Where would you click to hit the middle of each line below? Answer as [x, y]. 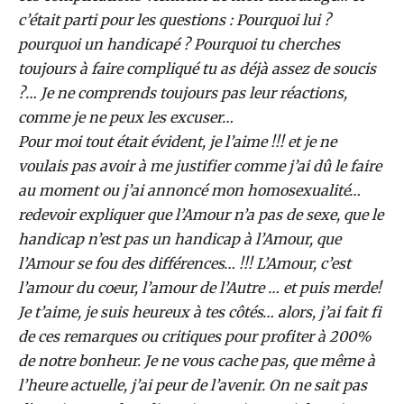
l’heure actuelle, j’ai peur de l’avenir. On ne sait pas [193, 385]
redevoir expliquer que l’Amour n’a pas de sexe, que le [201, 215]
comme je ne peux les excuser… [126, 117]
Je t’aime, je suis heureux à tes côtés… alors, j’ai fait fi [200, 312]
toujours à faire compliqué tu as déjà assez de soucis [197, 69]
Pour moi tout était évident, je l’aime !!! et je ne [177, 142]
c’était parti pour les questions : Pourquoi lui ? [174, 20]
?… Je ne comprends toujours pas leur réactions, [183, 93]
